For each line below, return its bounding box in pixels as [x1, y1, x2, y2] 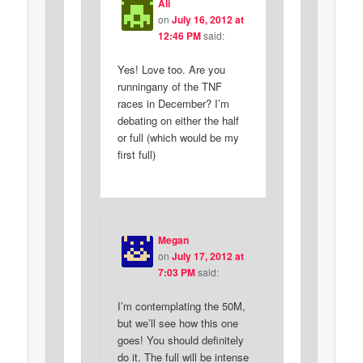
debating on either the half [117, 113, 239, 129]
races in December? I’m [117, 96, 229, 112]
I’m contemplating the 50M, [117, 297, 246, 314]
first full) [117, 147, 156, 163]
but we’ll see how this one [117, 314, 238, 331]
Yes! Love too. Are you [117, 62, 225, 78]
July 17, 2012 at [171, 248, 244, 263]
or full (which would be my [117, 130, 239, 146]
